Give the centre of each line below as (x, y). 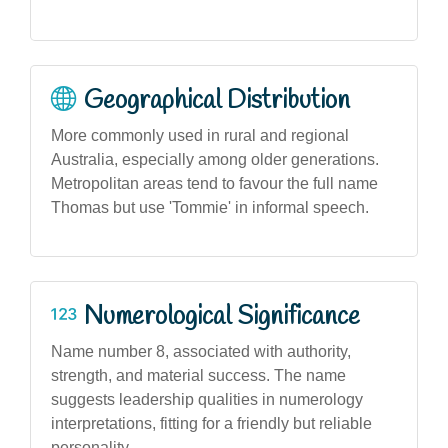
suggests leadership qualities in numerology (207, 399)
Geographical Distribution (217, 100)
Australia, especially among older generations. (215, 159)
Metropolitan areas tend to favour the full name (214, 183)
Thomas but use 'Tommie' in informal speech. (210, 207)
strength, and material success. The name (198, 375)
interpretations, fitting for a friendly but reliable (211, 423)
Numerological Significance (222, 316)
